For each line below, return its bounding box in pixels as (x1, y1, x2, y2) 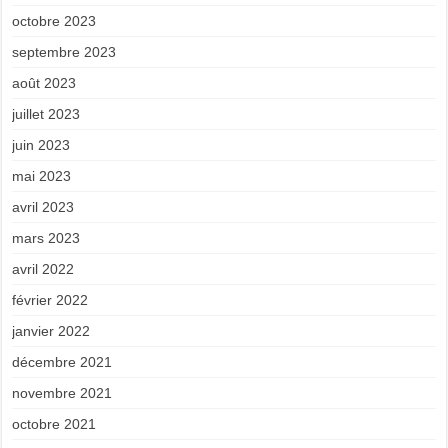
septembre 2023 (12, 44, 117, 61)
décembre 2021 (12, 354, 113, 371)
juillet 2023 (12, 106, 81, 123)
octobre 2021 (12, 416, 97, 433)
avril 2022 (12, 261, 75, 278)
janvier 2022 (12, 323, 91, 340)
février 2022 (12, 292, 89, 309)
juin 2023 (12, 137, 71, 154)
